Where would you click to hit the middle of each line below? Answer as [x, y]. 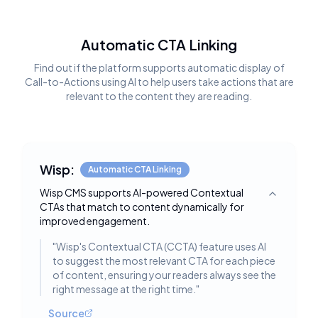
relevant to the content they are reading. [159, 96]
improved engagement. [95, 221]
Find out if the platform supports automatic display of [159, 67]
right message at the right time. [124, 289]
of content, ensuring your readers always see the [164, 275]
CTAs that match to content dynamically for [142, 207]
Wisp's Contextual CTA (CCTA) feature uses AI [161, 246]
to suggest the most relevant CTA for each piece [164, 261]
